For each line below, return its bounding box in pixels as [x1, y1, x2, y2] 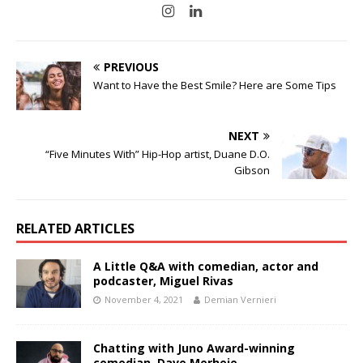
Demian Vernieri [204, 293, 276, 305]
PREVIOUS [104, 58, 159, 75]
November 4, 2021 [105, 293, 183, 305]
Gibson [234, 162, 270, 177]
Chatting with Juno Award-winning [93, 340, 295, 356]
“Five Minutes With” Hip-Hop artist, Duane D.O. [45, 146, 270, 161]
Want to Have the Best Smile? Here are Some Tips [93, 77, 336, 92]
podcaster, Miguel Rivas [93, 272, 233, 288]
